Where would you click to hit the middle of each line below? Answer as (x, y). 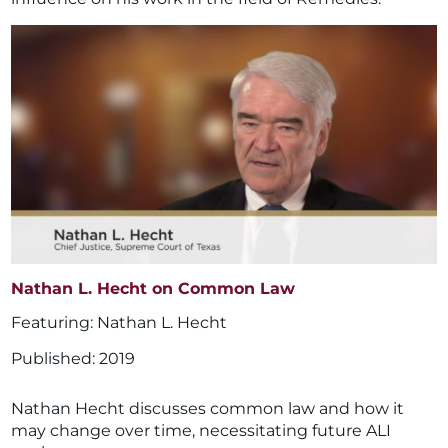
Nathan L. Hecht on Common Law (153, 289)
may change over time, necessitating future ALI (201, 431)
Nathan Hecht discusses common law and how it (208, 409)
